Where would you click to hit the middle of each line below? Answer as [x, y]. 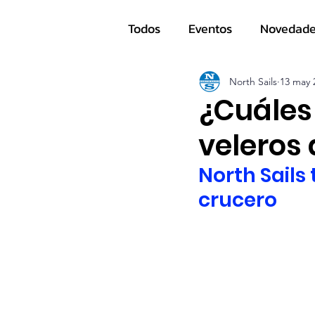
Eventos [210, 28]
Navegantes [189, 84]
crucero [238, 200]
